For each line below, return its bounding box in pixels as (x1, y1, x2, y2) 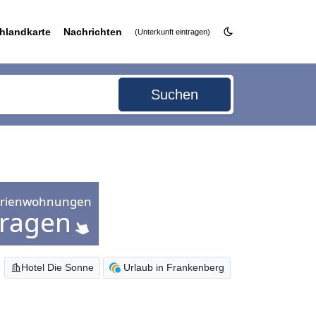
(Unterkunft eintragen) (135, 28, 210, 36)
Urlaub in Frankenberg (123, 262, 224, 273)
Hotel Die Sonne (21, 262, 94, 273)
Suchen (151, 87, 199, 102)
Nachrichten (63, 26, 122, 37)
